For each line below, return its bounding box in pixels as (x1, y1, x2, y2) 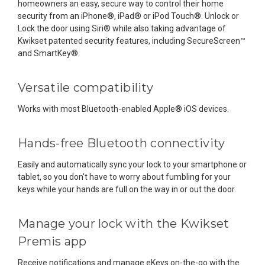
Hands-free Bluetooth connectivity (18, 135, 225, 150)
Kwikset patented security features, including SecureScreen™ (18, 35, 245, 46)
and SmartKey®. (18, 48, 80, 58)
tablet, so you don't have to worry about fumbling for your (18, 172, 231, 182)
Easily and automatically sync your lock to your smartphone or (18, 159, 247, 169)
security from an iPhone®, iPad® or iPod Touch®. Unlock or (18, 11, 239, 21)
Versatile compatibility (18, 80, 153, 95)
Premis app (18, 234, 87, 248)
